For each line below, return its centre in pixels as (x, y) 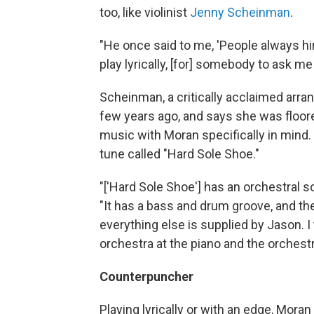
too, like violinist (145, 12)
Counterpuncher (146, 277)
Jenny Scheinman (240, 12)
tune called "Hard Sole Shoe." (179, 154)
